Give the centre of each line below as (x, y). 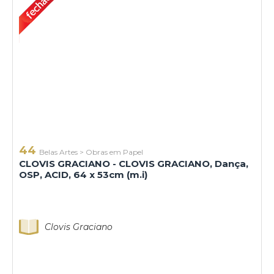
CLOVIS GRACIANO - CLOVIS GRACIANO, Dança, (134, 164)
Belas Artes (58, 152)
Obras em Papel (114, 152)
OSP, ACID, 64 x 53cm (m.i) (83, 175)
